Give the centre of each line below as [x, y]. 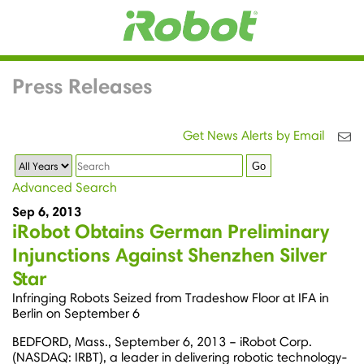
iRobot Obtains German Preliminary [171, 232]
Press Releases [82, 86]
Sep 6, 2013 [47, 212]
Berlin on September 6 [76, 314]
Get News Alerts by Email [253, 135]
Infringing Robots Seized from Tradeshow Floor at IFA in [171, 298]
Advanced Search [65, 188]
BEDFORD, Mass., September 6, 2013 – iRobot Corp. [162, 342]
